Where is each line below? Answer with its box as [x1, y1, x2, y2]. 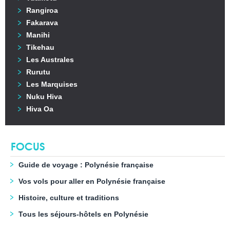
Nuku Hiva [26, 92, 62, 101]
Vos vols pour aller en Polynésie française [18, 177, 165, 186]
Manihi [26, 31, 50, 40]
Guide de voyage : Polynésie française [18, 161, 154, 169]
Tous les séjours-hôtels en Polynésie [18, 210, 148, 219]
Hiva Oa [26, 105, 53, 113]
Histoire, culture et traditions [18, 194, 119, 202]
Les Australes [26, 55, 74, 64]
